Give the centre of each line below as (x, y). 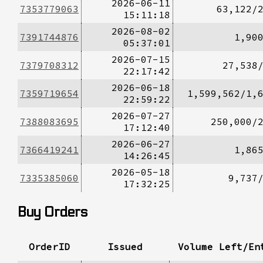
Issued (125, 246)
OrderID (49, 246)
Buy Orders (53, 212)
